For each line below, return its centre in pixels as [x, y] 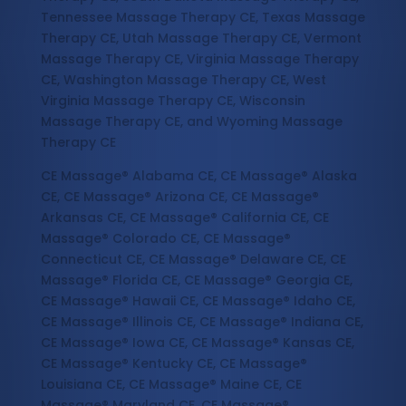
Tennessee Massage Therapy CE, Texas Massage [203, 18]
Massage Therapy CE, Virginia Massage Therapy [199, 59]
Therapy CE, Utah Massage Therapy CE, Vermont [201, 39]
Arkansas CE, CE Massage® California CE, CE [184, 218]
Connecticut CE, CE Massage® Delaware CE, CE [193, 260]
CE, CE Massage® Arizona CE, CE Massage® [179, 197]
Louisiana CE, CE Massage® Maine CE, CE [171, 385]
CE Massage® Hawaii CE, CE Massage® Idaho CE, [198, 301]
